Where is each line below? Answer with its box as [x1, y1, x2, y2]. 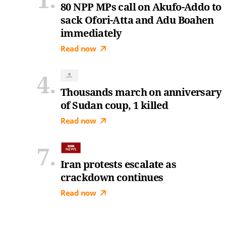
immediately [61, 26, 122, 40]
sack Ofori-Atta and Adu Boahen [61, 13, 213, 27]
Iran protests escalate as [61, 157, 176, 171]
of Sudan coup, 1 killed [61, 98, 168, 112]
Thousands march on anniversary [61, 85, 221, 99]
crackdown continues [61, 171, 163, 184]
